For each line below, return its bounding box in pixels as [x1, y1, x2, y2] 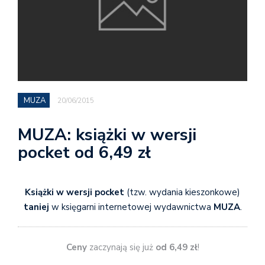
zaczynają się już [86, 241, 156, 254]
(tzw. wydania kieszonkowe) [124, 186, 240, 198]
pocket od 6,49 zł [18, 141, 151, 164]
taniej [23, 201, 49, 213]
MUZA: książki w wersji [18, 123, 196, 146]
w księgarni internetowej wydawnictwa [49, 201, 214, 213]
